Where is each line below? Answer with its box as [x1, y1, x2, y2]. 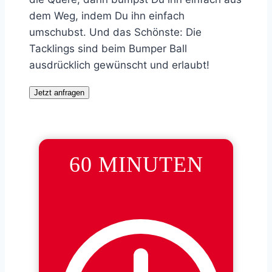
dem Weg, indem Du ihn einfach [29, 10, 185, 22]
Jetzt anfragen [34, 88, 84, 98]
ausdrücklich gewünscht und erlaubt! [29, 59, 209, 72]
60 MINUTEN [69, 152, 203, 177]
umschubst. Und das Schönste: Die [29, 26, 202, 39]
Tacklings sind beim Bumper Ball [29, 42, 187, 55]
